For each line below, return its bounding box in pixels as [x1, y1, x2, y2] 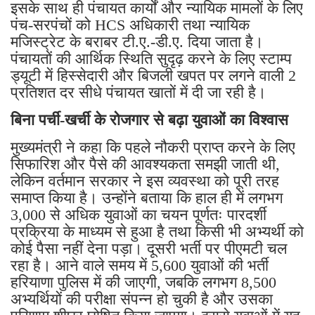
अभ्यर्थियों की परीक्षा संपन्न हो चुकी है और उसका [11, 290, 273, 308]
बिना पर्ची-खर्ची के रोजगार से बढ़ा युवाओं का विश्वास [11, 110, 288, 129]
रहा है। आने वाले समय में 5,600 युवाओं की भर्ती [11, 256, 269, 274]
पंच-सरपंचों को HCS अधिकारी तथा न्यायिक [11, 15, 250, 34]
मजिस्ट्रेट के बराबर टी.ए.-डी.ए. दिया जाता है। [11, 32, 264, 51]
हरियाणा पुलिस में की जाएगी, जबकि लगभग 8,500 [11, 273, 276, 291]
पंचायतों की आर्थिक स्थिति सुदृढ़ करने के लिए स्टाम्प [11, 49, 292, 67]
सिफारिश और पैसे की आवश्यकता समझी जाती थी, [11, 155, 280, 173]
